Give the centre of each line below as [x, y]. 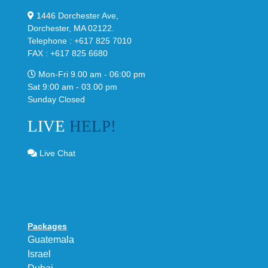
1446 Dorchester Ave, [76, 16]
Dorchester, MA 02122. [71, 28]
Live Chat [56, 153]
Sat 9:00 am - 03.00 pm [72, 87]
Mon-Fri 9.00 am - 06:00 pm [91, 74]
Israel [39, 254]
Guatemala [51, 239]
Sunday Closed [56, 100]
